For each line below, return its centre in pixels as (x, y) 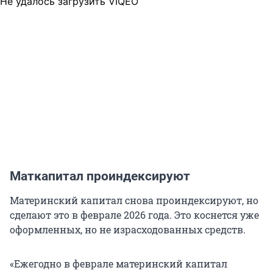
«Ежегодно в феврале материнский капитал (119, 264)
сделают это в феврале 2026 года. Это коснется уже (134, 215)
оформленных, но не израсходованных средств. (128, 230)
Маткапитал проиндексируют (100, 176)
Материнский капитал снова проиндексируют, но (134, 200)
